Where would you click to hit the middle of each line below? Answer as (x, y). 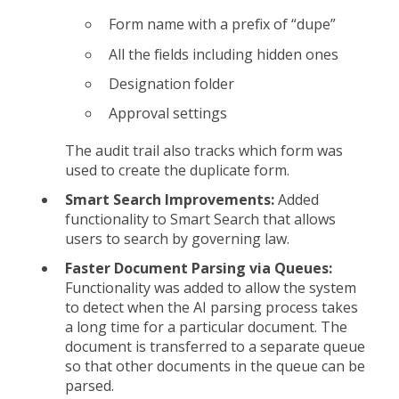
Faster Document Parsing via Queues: (199, 269)
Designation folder (171, 83)
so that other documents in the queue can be (215, 366)
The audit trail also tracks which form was (204, 150)
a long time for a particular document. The (206, 327)
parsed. (90, 386)
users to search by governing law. (177, 239)
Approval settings (168, 113)
